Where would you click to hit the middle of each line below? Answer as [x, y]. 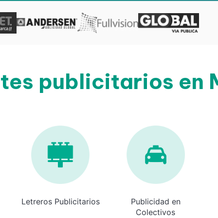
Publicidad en [155, 201]
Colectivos [155, 212]
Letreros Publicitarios [60, 201]
